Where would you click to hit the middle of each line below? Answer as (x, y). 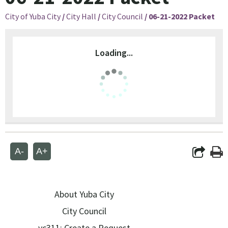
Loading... (114, 53)
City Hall (81, 16)
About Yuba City (84, 194)
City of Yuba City (33, 16)
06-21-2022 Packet (182, 16)
